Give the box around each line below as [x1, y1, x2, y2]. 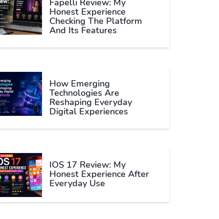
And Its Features [49, 24, 117, 36]
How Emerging [49, 78, 110, 89]
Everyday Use [49, 177, 105, 189]
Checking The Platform [49, 15, 142, 27]
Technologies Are [49, 87, 119, 99]
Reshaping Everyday [49, 96, 132, 108]
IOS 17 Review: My [49, 159, 126, 171]
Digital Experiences [49, 106, 128, 117]
